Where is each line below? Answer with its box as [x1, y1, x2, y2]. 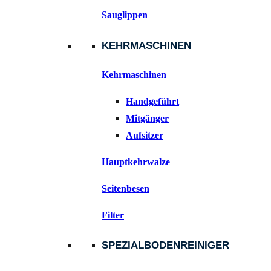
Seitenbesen [102, 183, 149, 194]
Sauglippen [102, 10, 148, 21]
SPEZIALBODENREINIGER [102, 240, 229, 252]
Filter [102, 209, 124, 220]
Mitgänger [126, 113, 169, 123]
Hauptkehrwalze [102, 156, 170, 167]
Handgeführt [126, 96, 179, 106]
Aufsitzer [126, 129, 163, 140]
